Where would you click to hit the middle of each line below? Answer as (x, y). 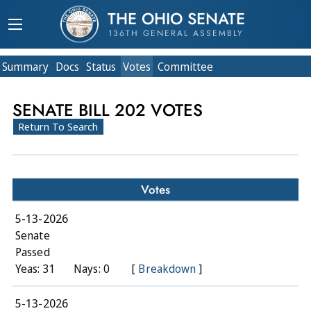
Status (101, 67)
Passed (33, 252)
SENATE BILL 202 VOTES (108, 110)
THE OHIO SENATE (176, 19)
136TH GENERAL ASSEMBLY (176, 33)
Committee (186, 67)
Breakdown (167, 268)
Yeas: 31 (35, 268)
